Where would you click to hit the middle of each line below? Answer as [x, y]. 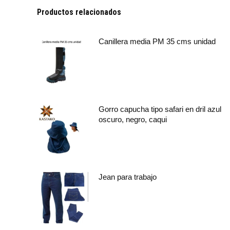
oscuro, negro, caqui [133, 119]
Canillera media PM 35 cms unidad [157, 41]
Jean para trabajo [128, 177]
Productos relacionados [79, 12]
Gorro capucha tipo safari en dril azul [160, 109]
